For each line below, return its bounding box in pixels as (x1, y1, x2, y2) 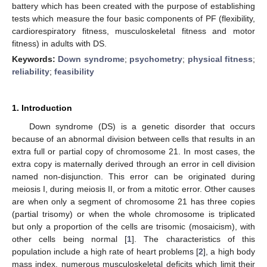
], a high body (203, 246, 256, 256)
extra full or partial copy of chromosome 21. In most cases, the (12, 146, 255, 156)
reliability (12, 66, 49, 76)
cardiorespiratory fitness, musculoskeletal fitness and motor (12, 26, 255, 36)
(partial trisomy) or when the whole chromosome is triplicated (12, 209, 255, 219)
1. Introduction (12, 103, 72, 113)
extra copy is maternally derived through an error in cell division (12, 159, 255, 169)
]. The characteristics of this (132, 234, 255, 244)
